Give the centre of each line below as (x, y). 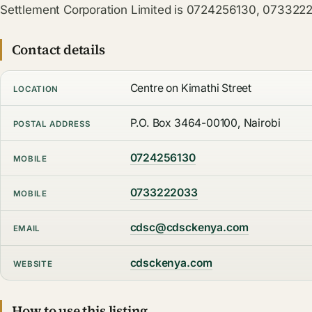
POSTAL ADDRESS (52, 124)
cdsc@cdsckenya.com (189, 228)
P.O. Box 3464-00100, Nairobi (205, 123)
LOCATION (36, 89)
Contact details (58, 50)
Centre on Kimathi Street (191, 88)
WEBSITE (33, 264)
